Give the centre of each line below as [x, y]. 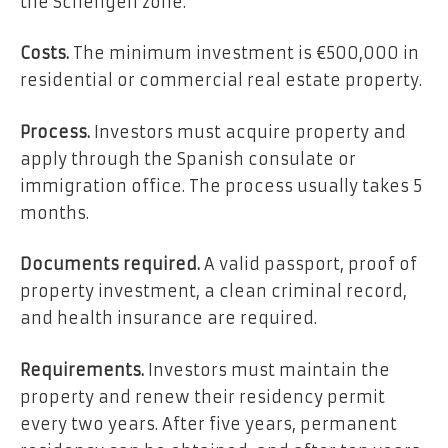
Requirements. [84, 369]
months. [54, 212]
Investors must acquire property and [250, 131]
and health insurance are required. [168, 318]
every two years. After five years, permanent [208, 423]
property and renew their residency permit [202, 396]
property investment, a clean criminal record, [213, 291]
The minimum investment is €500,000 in [246, 53]
